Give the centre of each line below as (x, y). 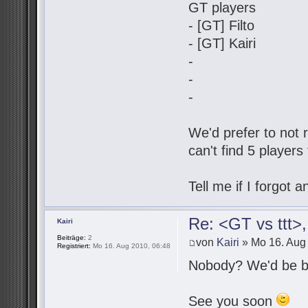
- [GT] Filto (222, 26)
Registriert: (74, 246)
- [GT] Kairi (222, 44)
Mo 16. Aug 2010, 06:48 (131, 246)
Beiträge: (71, 238)
